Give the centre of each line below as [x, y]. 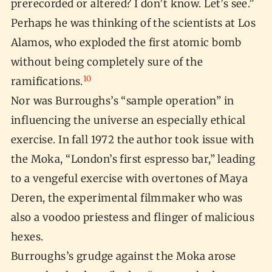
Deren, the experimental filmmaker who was [127, 198]
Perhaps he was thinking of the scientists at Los [133, 23]
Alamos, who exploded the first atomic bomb [126, 43]
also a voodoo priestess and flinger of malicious [133, 218]
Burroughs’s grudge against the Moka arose [123, 257]
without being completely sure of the [107, 62]
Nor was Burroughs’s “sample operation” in [122, 101]
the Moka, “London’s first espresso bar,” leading [133, 159]
